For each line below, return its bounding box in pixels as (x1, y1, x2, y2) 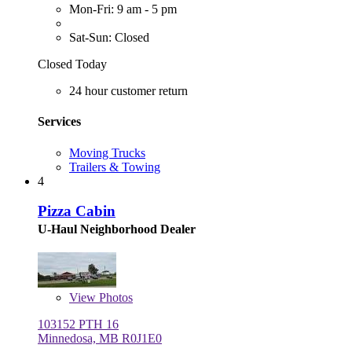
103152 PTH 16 (38, 317, 119, 332)
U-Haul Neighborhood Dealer (38, 222, 196, 236)
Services (38, 115, 81, 129)
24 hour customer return (69, 84, 188, 98)
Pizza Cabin (38, 203, 115, 220)
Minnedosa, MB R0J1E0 (38, 332, 162, 346)
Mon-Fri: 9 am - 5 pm (69, 2, 177, 16)
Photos (96, 291, 133, 305)
